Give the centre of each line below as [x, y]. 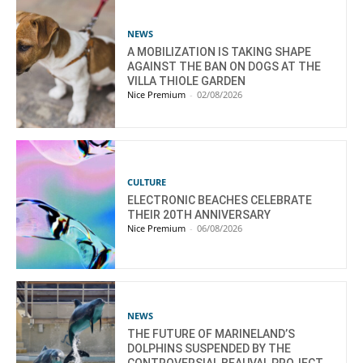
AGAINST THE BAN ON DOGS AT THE [224, 67]
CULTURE [147, 182]
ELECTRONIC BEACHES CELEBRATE [220, 201]
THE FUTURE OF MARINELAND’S [211, 334]
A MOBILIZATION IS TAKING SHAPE [220, 52]
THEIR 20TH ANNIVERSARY [199, 215]
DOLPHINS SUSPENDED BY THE [209, 349]
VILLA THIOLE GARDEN [187, 81]
